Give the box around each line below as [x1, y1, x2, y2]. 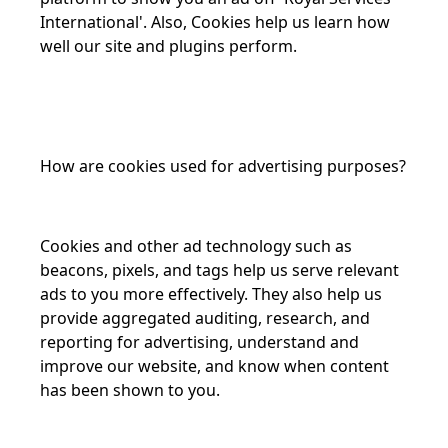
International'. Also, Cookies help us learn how [40, 11, 390, 33]
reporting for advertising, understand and [40, 331, 359, 353]
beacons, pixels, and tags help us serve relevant [40, 259, 399, 281]
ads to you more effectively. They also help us [40, 283, 382, 305]
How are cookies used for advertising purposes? [40, 155, 406, 177]
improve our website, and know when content [40, 355, 389, 377]
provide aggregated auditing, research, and [40, 307, 370, 329]
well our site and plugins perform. [40, 35, 297, 57]
